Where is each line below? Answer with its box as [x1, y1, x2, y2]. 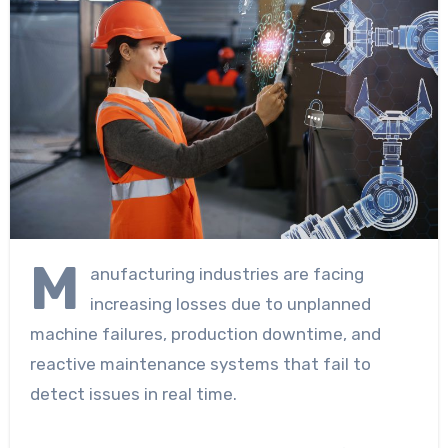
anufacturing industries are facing [89, 263, 364, 284]
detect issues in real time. [29, 383, 237, 404]
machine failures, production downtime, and [29, 323, 381, 344]
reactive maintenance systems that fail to [29, 353, 371, 374]
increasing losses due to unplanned [89, 293, 371, 314]
